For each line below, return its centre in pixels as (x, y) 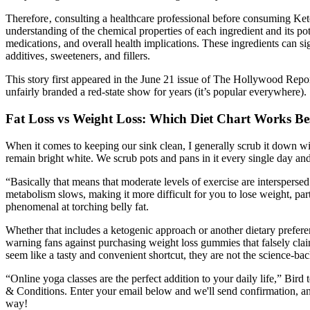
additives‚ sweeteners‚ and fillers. (78, 56)
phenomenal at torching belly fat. (77, 206)
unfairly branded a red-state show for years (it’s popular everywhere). (156, 92)
